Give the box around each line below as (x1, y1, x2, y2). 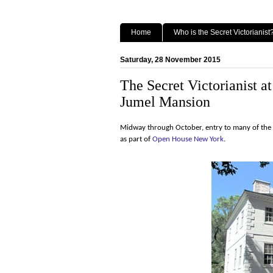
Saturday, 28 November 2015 (120, 55, 221, 64)
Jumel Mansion (120, 93, 210, 110)
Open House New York (152, 135, 224, 144)
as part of (120, 135, 152, 144)
